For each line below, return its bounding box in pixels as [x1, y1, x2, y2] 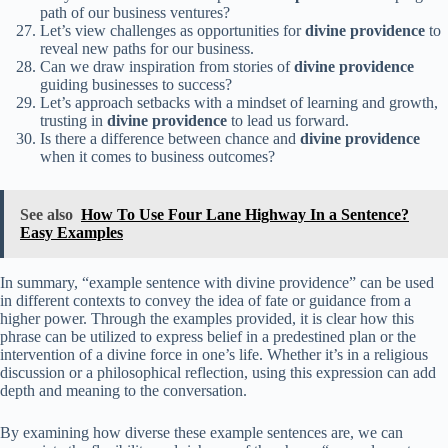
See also [20, 206, 73, 224]
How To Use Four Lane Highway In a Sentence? [81, 206, 409, 224]
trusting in [40, 112, 107, 130]
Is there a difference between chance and [40, 130, 300, 148]
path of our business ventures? [40, 4, 230, 22]
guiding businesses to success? [40, 76, 232, 94]
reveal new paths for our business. [40, 40, 254, 58]
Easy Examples [20, 224, 123, 242]
